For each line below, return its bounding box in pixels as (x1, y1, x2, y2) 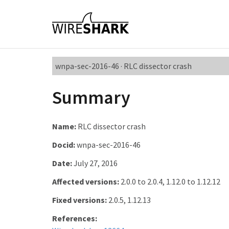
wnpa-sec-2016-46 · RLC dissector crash (55, 61, 192, 71)
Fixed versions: (52, 195, 107, 205)
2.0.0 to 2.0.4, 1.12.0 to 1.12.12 (119, 176, 220, 187)
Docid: (52, 140, 75, 150)
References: (52, 213, 97, 223)
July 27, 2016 (72, 158, 118, 168)
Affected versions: (52, 176, 119, 187)
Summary (52, 86, 130, 109)
